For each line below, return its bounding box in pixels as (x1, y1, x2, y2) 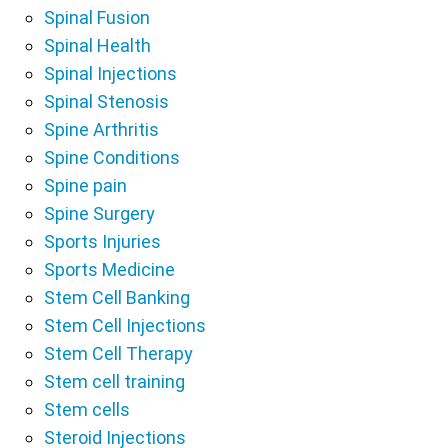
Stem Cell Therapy (44, 342, 193, 364)
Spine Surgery (44, 202, 155, 224)
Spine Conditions (44, 146, 180, 168)
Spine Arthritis (44, 118, 159, 140)
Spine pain (44, 174, 127, 196)
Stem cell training (44, 370, 185, 392)
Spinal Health (44, 34, 151, 56)
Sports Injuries (44, 230, 161, 252)
